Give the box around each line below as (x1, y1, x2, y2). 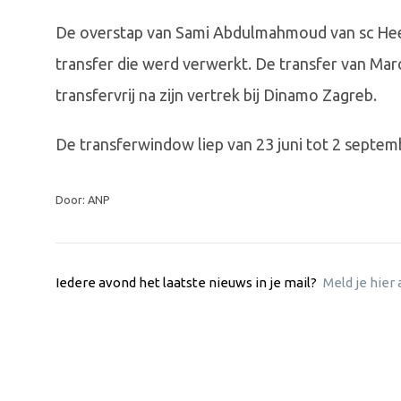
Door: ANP (55, 193, 110, 207)
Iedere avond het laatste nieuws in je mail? (55, 275, 320, 291)
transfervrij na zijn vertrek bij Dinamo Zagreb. (55, 86, 377, 105)
